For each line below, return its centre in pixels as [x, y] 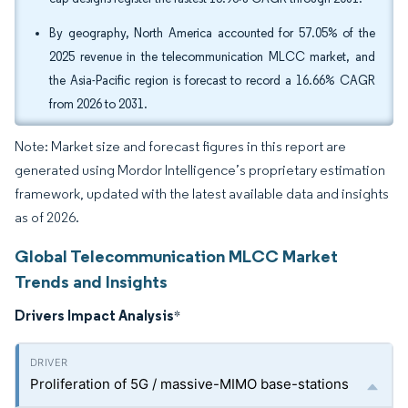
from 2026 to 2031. [98, 104]
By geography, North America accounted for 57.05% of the [212, 33]
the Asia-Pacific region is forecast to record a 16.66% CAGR [212, 81]
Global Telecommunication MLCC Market [176, 256]
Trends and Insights [91, 281]
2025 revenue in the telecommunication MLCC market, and [212, 57]
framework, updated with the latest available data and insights [202, 194]
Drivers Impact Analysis [94, 315]
